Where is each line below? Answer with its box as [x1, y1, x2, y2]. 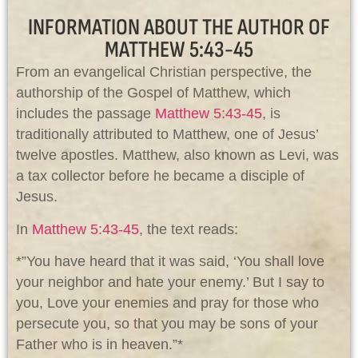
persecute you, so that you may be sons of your [16, 316, 318, 332]
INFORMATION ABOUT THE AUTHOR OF [28, 14, 330, 42]
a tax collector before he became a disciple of [16, 168, 304, 185]
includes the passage [16, 105, 155, 122]
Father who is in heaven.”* [16, 336, 183, 353]
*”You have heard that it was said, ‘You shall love [16, 253, 324, 270]
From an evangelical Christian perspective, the [16, 64, 312, 81]
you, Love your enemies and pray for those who [16, 295, 319, 312]
